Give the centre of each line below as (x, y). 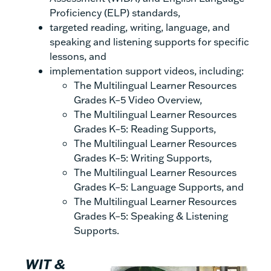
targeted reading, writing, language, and (140, 27)
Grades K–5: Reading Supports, (145, 128)
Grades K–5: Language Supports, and (159, 186)
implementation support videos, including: (147, 70)
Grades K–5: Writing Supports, (143, 157)
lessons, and (78, 56)
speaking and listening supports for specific (149, 41)
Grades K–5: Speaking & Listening (151, 215)
